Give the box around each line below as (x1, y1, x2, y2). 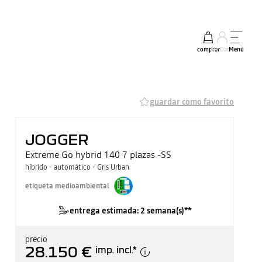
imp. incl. (95, 244, 133, 255)
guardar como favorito (150, 95, 234, 108)
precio (25, 233, 47, 245)
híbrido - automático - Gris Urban (25, 163, 129, 172)
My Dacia (210, 46, 235, 53)
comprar (196, 46, 220, 53)
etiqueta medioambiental (25, 181, 109, 191)
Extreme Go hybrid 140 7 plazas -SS (25, 148, 171, 161)
